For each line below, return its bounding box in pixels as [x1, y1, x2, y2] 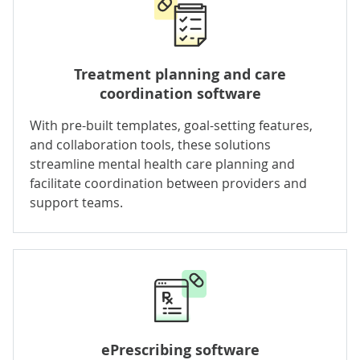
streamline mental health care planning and [30, 154, 295, 173]
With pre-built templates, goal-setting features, [30, 116, 313, 134]
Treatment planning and [74, 63, 255, 84]
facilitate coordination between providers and [30, 174, 307, 192]
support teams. [30, 193, 123, 211]
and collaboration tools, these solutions [30, 135, 271, 153]
